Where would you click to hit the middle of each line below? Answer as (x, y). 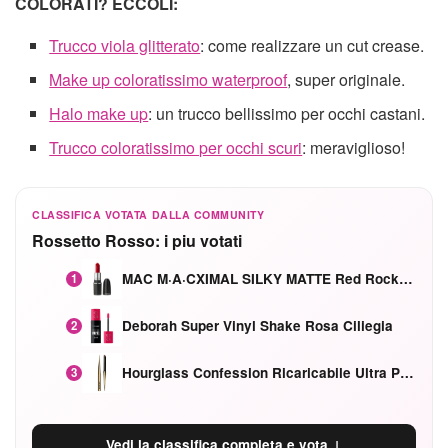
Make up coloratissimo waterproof (168, 80)
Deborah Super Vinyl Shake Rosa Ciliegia (258, 325)
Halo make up (99, 114)
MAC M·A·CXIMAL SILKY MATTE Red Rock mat (406, 279)
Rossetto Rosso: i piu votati (137, 240)
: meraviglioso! (354, 148)
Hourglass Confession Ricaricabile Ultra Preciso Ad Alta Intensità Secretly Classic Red (407, 372)
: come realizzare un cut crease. (312, 46)
